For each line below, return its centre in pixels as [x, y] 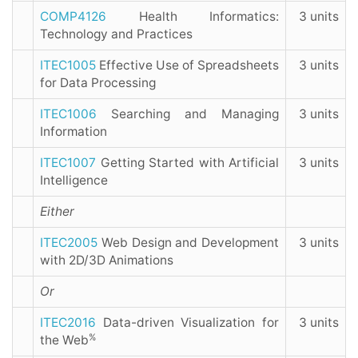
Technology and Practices [116, 34]
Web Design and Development [188, 243]
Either [57, 212]
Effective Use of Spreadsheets [187, 66]
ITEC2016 [68, 323]
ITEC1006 [68, 114]
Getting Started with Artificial [187, 163]
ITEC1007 [68, 163]
